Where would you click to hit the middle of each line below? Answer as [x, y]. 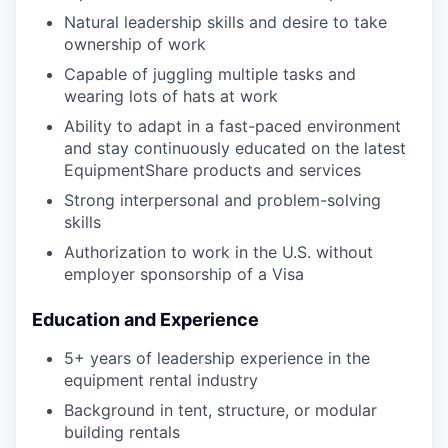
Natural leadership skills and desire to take [225, 22]
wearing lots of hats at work [171, 96]
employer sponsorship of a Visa [184, 274]
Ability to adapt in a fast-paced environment [232, 126]
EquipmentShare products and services [212, 170]
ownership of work [135, 44]
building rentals [122, 432]
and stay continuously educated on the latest [235, 148]
